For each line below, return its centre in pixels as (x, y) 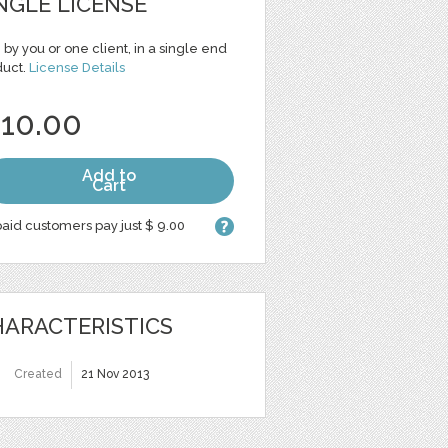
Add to (108, 175)
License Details (77, 67)
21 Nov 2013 (115, 374)
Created (38, 374)
